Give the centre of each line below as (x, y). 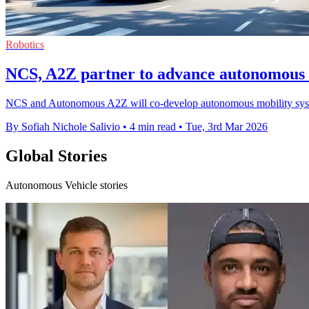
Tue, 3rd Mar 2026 (227, 126)
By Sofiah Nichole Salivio (63, 126)
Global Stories (56, 156)
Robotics (25, 44)
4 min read (153, 126)
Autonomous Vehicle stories (67, 185)
